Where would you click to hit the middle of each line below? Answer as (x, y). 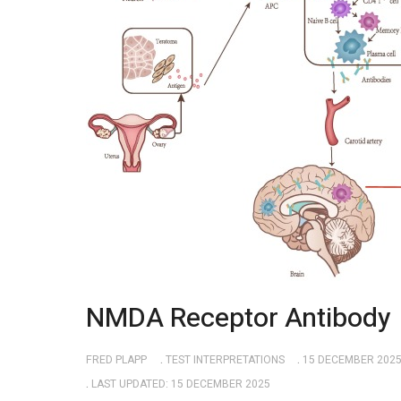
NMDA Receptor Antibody (238, 319)
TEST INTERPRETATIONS (225, 359)
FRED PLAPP (116, 359)
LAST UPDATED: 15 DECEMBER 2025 (181, 384)
